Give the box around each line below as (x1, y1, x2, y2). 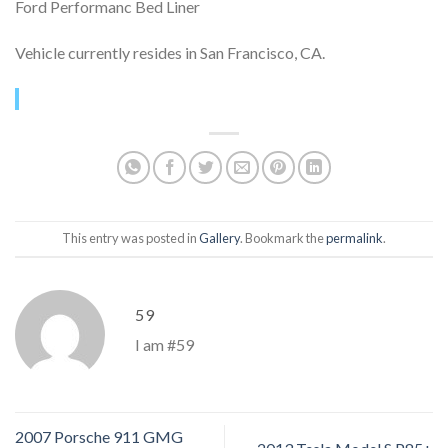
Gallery (199, 230, 240, 247)
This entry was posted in (62, 230, 199, 247)
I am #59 (135, 334, 194, 354)
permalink (326, 230, 383, 247)
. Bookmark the (240, 230, 326, 247)
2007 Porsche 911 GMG (15, 426, 183, 446)
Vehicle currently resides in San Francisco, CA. (15, 42, 325, 62)
